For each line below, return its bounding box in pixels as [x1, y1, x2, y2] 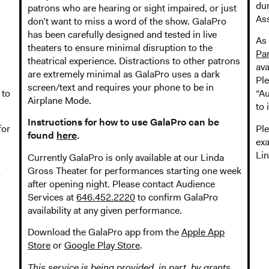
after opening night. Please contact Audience [28, 177, 215, 190]
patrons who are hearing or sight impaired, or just [28, 1, 237, 14]
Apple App [181, 226, 225, 239]
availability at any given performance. [28, 204, 182, 217]
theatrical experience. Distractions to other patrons [28, 54, 240, 67]
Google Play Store [64, 239, 140, 252]
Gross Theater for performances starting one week [28, 164, 241, 177]
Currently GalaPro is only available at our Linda [28, 151, 224, 164]
